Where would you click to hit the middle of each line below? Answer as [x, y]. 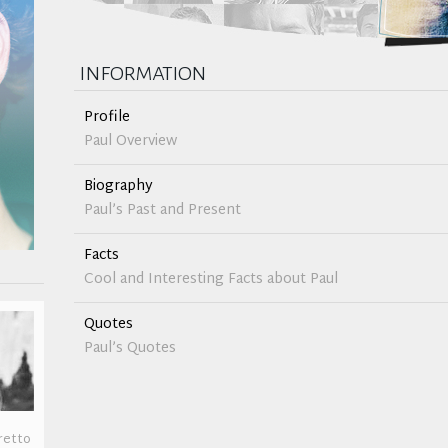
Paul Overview [130, 141]
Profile [107, 117]
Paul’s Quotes [130, 348]
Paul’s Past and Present [162, 210]
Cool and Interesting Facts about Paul [211, 279]
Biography [118, 186]
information [142, 72]
